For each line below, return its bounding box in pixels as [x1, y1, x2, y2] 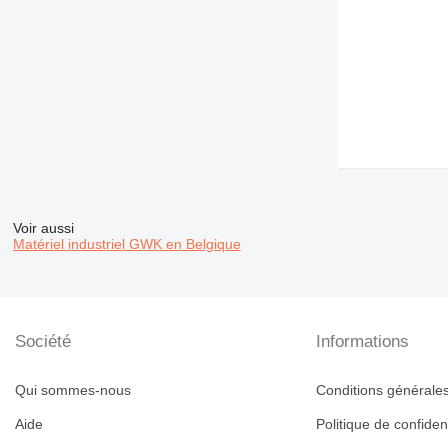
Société [15, 332, 71, 352]
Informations [316, 332, 410, 352]
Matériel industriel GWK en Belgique [12, 236, 241, 253]
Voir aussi [12, 220, 74, 237]
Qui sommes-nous [15, 382, 131, 399]
